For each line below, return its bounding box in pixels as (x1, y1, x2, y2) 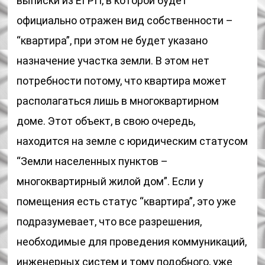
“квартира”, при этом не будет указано (17, 34, 208, 47)
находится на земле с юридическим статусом (17, 135, 248, 147)
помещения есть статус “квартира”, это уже (17, 195, 237, 208)
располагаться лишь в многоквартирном (17, 95, 219, 107)
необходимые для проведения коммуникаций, (17, 235, 247, 248)
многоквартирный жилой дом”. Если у (17, 175, 204, 188)
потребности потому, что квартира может (17, 75, 227, 87)
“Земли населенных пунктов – (17, 155, 169, 167)
